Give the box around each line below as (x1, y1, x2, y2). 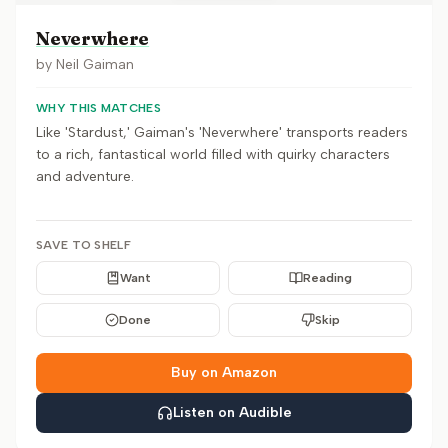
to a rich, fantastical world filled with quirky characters (36, 146, 390, 163)
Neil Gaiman (56, 56, 134, 73)
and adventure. (36, 168, 134, 185)
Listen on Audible (172, 404, 292, 421)
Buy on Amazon (171, 364, 277, 381)
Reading (302, 271, 352, 285)
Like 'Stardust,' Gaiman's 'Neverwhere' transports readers (36, 124, 408, 141)
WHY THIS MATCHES (36, 101, 161, 115)
